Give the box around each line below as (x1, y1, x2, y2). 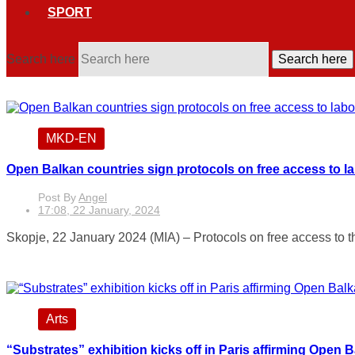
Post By (38, 191, 78, 204)
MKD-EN (46, 132, 97, 145)
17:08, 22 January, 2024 (38, 204, 160, 216)
